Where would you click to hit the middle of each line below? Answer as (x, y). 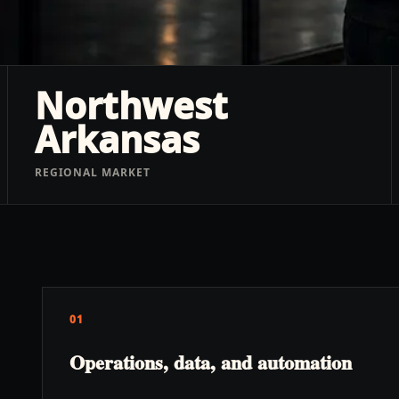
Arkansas (117, 139)
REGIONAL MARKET (93, 172)
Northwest (131, 106)
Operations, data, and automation (211, 362)
